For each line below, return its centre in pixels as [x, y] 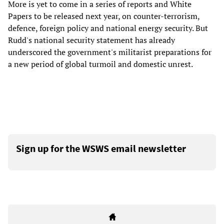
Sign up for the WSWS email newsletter [101, 148]
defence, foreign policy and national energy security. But [108, 28]
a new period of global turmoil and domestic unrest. [100, 64]
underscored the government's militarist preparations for [110, 52]
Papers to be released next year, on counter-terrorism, [104, 16]
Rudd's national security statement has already [91, 40]
